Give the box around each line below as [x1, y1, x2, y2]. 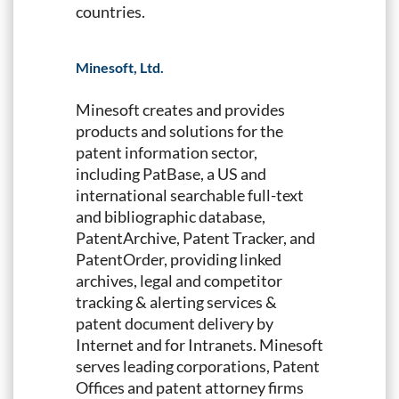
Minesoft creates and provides [76, 99, 285, 119]
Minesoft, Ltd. [76, 58, 164, 76]
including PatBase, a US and [76, 163, 266, 183]
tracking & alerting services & [76, 291, 277, 312]
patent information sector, [76, 142, 257, 162]
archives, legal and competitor [76, 270, 282, 290]
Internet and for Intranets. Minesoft [76, 334, 323, 354]
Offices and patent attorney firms [76, 377, 304, 397]
